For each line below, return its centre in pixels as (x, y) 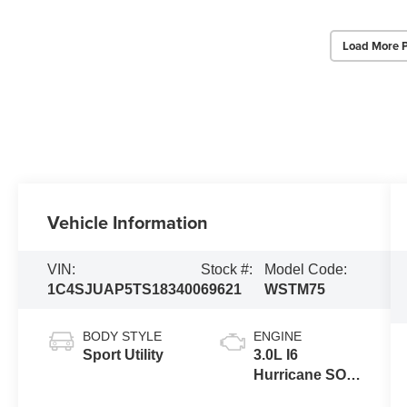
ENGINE (277, 336)
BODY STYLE (123, 336)
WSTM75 (294, 290)
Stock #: (227, 270)
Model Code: (305, 270)
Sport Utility (124, 354)
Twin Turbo (291, 394)
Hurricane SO (299, 374)
